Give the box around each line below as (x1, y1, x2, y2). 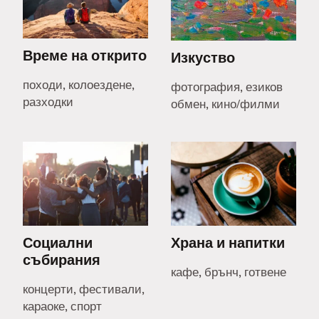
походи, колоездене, (23, 76, 135, 94)
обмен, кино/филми (171, 95, 280, 113)
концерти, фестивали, (23, 280, 145, 298)
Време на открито (23, 45, 147, 66)
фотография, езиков (171, 78, 283, 96)
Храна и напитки (171, 231, 285, 253)
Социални (23, 231, 93, 253)
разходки (23, 93, 73, 111)
